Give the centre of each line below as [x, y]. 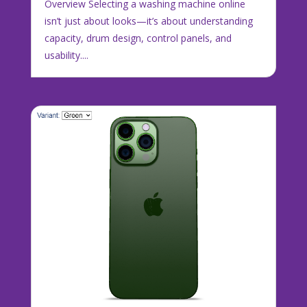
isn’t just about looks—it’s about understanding [148, 21]
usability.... [66, 55]
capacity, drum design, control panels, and [138, 38]
